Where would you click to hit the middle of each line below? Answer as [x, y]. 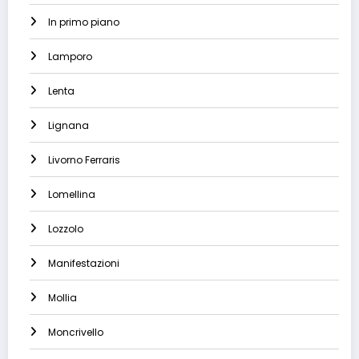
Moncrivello [76, 333]
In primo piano [84, 22]
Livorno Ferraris [84, 160]
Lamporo [70, 57]
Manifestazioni [84, 264]
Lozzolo [66, 229]
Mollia [63, 298]
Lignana [69, 126]
